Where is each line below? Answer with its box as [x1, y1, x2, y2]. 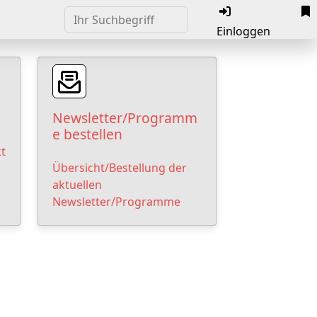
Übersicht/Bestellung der [52, 160, 187, 176]
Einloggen [216, 23, 270, 39]
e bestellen [52, 125, 122, 144]
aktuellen [52, 177, 102, 193]
